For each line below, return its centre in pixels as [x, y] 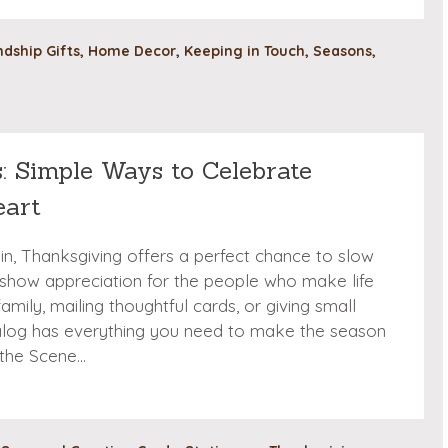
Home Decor [132, 51]
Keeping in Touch [244, 51]
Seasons [342, 51]
